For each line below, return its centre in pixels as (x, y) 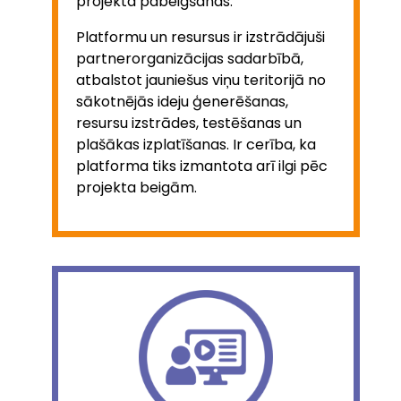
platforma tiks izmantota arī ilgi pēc (202, 166)
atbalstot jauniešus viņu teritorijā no (201, 80)
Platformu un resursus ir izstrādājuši (200, 37)
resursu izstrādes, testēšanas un (189, 123)
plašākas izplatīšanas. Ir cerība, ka (196, 144)
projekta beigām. (137, 187)
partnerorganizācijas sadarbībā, (190, 58)
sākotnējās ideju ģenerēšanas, (182, 101)
